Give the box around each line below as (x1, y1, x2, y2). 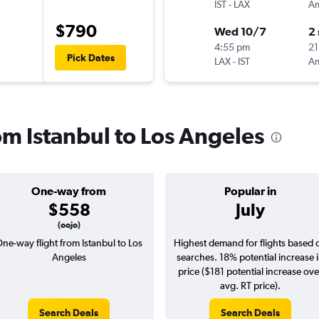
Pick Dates (66, 52, 115, 64)
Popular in (224, 184, 276, 198)
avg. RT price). (220, 280, 281, 292)
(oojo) (57, 220, 80, 231)
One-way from (31, 184, 106, 198)
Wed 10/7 (214, 25, 266, 38)
